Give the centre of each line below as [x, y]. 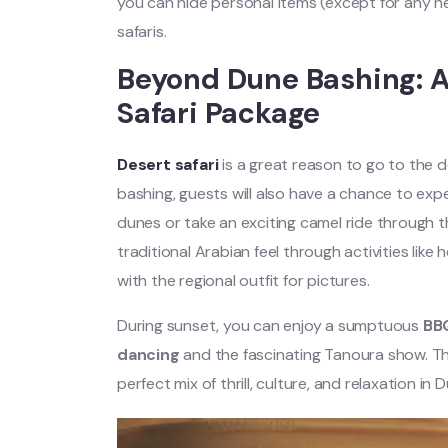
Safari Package [219, 112]
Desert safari [170, 164]
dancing [148, 354]
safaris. [142, 31]
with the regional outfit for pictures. [243, 280]
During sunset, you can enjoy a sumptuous [270, 325]
